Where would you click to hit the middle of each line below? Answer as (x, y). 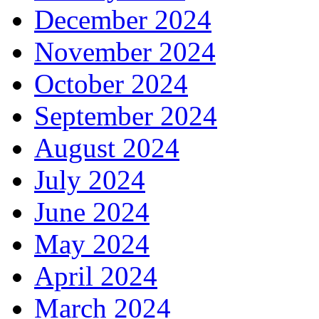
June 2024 (92, 212)
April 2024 (96, 276)
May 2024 (92, 244)
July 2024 (90, 180)
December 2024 (123, 20)
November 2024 (125, 52)
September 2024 (126, 116)
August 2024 (107, 148)
